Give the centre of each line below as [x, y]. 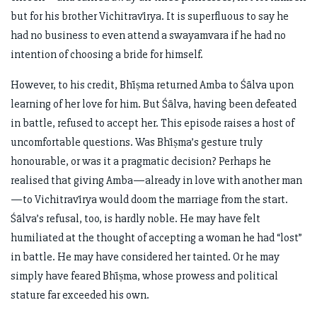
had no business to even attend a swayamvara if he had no [148, 36]
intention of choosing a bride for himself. [107, 55]
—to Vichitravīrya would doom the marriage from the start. [149, 200]
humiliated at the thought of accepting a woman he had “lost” [156, 238]
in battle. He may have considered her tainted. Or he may [145, 257]
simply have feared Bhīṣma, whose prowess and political [144, 276]
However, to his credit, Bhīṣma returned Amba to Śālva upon [152, 85]
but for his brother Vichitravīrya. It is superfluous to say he [150, 17]
